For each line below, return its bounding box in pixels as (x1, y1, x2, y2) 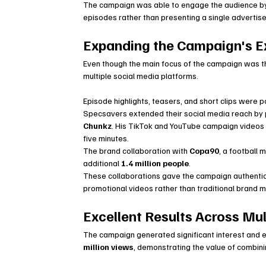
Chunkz (83, 121, 112, 131)
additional (83, 158, 122, 169)
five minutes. (83, 133, 129, 144)
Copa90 (189, 145, 220, 156)
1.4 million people (121, 158, 189, 169)
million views (83, 242, 134, 252)
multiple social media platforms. (83, 71, 199, 81)
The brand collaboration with (83, 145, 190, 156)
